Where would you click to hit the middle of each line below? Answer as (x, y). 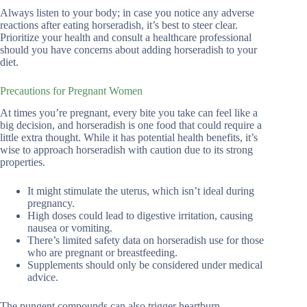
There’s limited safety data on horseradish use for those (146, 241)
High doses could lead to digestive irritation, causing (140, 216)
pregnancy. (51, 204)
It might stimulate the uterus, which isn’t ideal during (141, 191)
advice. (43, 278)
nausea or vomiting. (70, 228)
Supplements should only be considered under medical (145, 265)
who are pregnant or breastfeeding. (102, 253)
